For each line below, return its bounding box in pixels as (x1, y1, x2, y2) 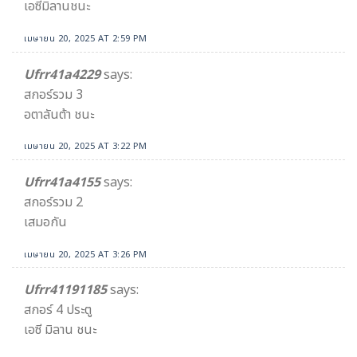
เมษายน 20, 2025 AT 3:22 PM (24, 139, 147, 154)
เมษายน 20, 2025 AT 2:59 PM (24, 32, 147, 46)
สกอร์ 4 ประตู (24, 300, 92, 320)
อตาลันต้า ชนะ (24, 104, 94, 124)
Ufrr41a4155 (24, 173, 100, 192)
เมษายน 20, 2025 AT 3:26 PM (24, 247, 147, 261)
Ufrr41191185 (24, 280, 107, 300)
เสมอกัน (24, 213, 67, 232)
